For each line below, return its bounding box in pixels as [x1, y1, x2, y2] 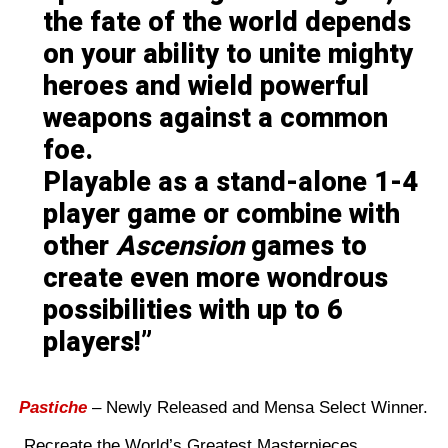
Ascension [115, 226, 244, 266]
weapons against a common [42, 98, 388, 138]
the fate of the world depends [42, 2, 411, 42]
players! [42, 322, 141, 362]
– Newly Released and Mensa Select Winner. [86, 397, 428, 417]
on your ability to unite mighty [42, 34, 413, 74]
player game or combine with [42, 194, 400, 234]
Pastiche [18, 397, 87, 417]
